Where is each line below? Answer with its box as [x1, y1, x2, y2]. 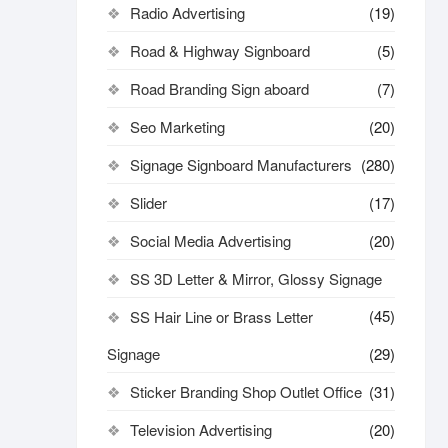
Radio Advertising [130, 2, 245, 23]
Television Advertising [130, 419, 272, 440]
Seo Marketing [130, 116, 225, 137]
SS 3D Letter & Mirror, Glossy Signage [130, 268, 382, 289]
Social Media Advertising [130, 230, 291, 251]
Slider [130, 192, 167, 213]
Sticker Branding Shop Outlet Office [130, 381, 362, 402]
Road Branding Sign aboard [130, 78, 309, 99]
